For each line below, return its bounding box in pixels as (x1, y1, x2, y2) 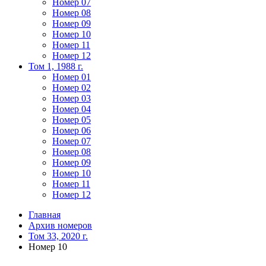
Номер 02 (52, 83, 91, 93)
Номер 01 (52, 72, 91, 82)
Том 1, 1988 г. (28, 61, 83, 71)
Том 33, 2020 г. (28, 231, 88, 241)
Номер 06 (52, 125, 91, 135)
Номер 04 (52, 104, 91, 114)
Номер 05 (52, 115, 91, 125)
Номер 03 (52, 93, 91, 103)
